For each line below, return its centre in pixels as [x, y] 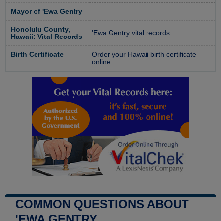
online [101, 62]
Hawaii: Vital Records [47, 37]
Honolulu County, [40, 30]
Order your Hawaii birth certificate [144, 55]
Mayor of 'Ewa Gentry [47, 12]
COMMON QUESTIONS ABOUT [102, 204]
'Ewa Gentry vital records [131, 33]
